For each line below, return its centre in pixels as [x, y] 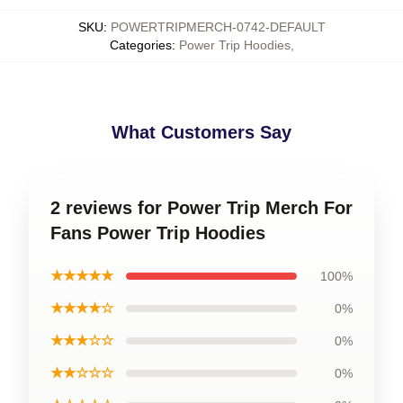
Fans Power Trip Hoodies [158, 233]
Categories [140, 45]
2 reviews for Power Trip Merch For [201, 208]
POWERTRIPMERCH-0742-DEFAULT [218, 27]
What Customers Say [201, 132]
